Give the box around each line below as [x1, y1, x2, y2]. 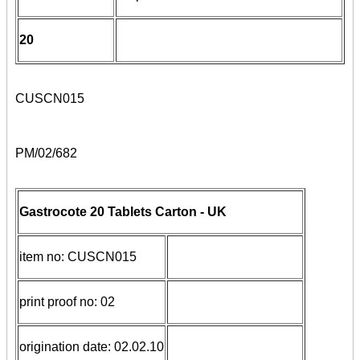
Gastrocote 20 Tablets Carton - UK [19, 205, 227, 219]
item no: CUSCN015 [19, 250, 137, 264]
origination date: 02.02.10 [19, 340, 164, 354]
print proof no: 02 [19, 295, 115, 309]
